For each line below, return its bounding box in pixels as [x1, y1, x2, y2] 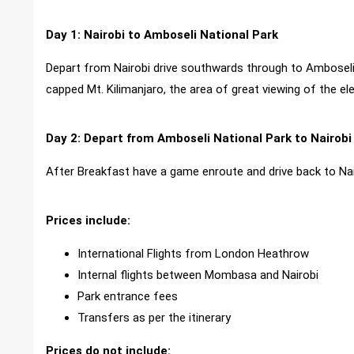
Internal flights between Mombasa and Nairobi [77, 267, 318, 282]
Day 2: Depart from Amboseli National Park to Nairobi [46, 130, 352, 145]
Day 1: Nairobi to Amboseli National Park [46, 27, 278, 42]
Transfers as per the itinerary [77, 310, 231, 325]
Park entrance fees [77, 288, 178, 303]
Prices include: [46, 213, 130, 228]
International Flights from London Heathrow [77, 246, 309, 261]
